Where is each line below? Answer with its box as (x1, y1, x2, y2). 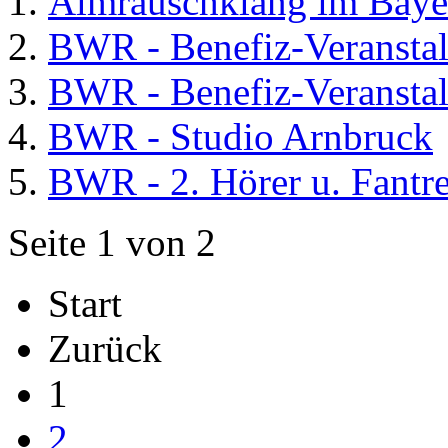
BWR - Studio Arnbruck (48, 115, 433, 158)
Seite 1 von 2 (8, 221, 216, 264)
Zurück (48, 327, 162, 370)
